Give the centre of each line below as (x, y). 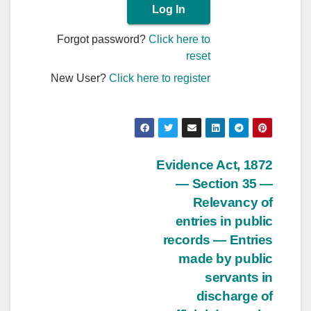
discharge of (234, 296)
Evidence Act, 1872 (214, 165)
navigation (94, 198)
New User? (80, 78)
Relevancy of (233, 202)
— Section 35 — (224, 183)
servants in (239, 277)
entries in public (224, 221)
